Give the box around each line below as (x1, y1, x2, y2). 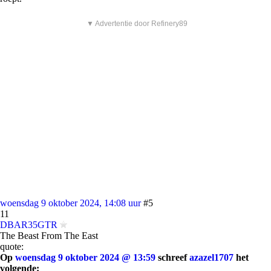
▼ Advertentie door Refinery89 (87, 19, 188, 28)
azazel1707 (189, 252, 233, 263)
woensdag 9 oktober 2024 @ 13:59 (15, 252, 155, 263)
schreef (155, 252, 189, 263)
